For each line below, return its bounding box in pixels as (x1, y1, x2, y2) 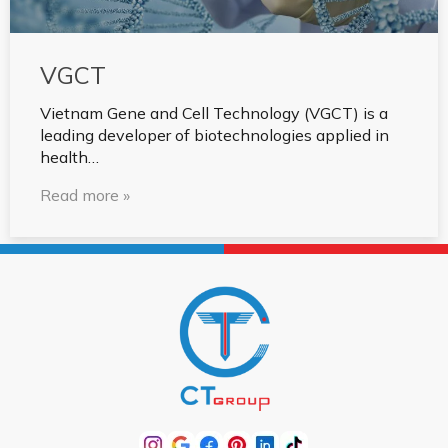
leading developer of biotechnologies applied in (40, 125, 389, 146)
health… (40, 147, 99, 168)
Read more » (40, 185, 130, 206)
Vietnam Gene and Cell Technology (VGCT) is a (40, 103, 388, 124)
